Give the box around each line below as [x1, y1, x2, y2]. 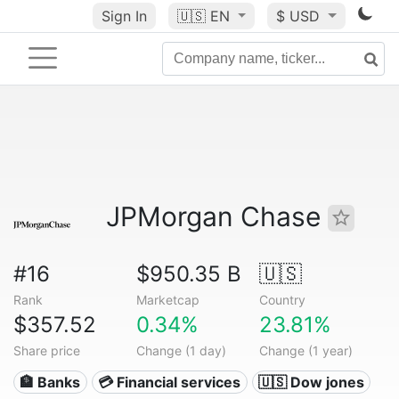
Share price [13, 343, 80, 358]
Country [258, 292, 305, 307]
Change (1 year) [258, 343, 353, 358]
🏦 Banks [20, 373, 81, 391]
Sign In [101, 7, 147, 25]
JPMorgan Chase [106, 200, 328, 232]
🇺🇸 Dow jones [257, 373, 364, 391]
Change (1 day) [135, 343, 226, 358]
